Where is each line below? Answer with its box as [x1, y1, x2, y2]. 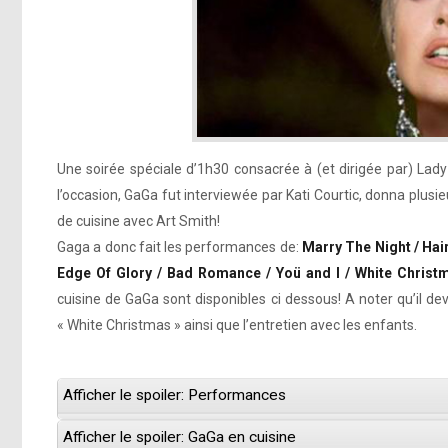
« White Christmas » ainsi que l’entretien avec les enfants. [57, 317, 417, 334]
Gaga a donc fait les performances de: [57, 239, 303, 256]
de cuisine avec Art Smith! [57, 213, 220, 230]
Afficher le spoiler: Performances [63, 386, 286, 405]
